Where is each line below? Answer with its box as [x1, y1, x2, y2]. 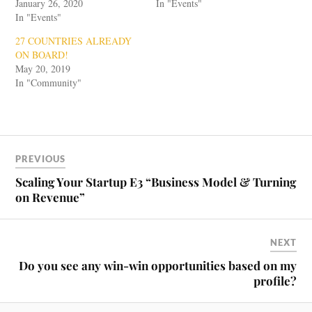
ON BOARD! [15, 47, 69, 61]
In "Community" [15, 75, 82, 89]
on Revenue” [15, 189, 86, 205]
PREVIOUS [15, 153, 66, 165]
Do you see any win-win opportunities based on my [18, 258, 297, 274]
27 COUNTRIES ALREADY [15, 33, 132, 47]
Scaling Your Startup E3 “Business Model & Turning [15, 174, 297, 190]
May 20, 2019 [15, 61, 71, 75]
